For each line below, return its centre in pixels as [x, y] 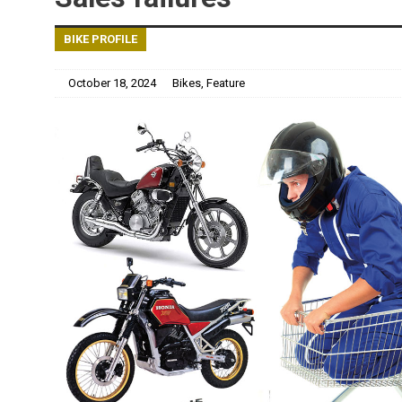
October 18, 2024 [112, 83]
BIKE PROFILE [100, 39]
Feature [225, 83]
